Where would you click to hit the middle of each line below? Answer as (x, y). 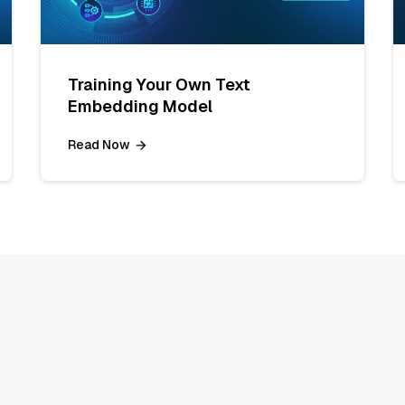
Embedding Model (140, 107)
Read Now (99, 145)
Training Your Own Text (159, 85)
